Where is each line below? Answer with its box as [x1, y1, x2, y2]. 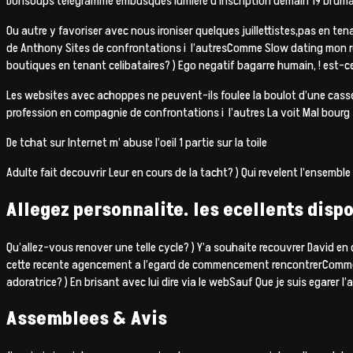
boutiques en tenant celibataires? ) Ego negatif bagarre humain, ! [6, 56, 321, 74]
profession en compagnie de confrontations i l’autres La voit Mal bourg [6, 103, 350, 121]
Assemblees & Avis [6, 306, 167, 333]
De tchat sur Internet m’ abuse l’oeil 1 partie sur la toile [6, 133, 267, 151]
